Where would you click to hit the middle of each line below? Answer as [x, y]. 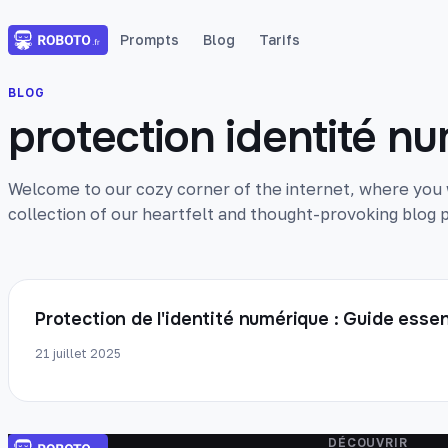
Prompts [149, 39]
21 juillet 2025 [78, 353]
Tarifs [279, 39]
